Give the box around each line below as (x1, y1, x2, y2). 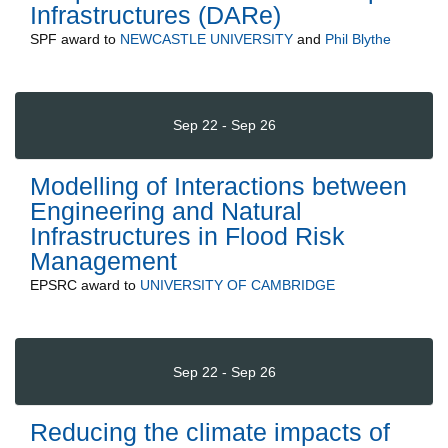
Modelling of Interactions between (30, 171, 407, 200)
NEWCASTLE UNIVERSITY (120, 30, 293, 47)
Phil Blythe (325, 30, 391, 47)
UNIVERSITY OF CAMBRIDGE (140, 276, 335, 293)
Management (30, 246, 177, 275)
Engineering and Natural (30, 196, 302, 225)
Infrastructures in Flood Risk (30, 221, 345, 250)
